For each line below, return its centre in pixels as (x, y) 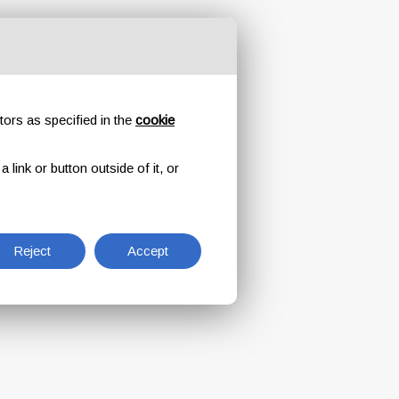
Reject (32, 251)
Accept (148, 251)
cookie (155, 120)
